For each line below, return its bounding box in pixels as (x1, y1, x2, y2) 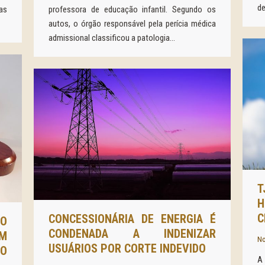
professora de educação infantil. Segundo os (49, 4, 216, 15)
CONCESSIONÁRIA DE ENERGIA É (49, 212, 216, 226)
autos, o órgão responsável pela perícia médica (49, 18, 216, 30)
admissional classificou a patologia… (49, 33, 175, 44)
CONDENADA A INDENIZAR (49, 227, 216, 241)
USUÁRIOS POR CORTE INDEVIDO (49, 241, 206, 256)
